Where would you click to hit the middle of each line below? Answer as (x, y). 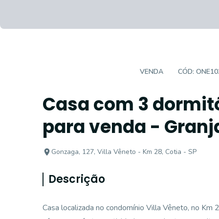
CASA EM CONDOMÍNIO (88, 72)
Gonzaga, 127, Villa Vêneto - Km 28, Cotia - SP (124, 152)
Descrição (77, 179)
